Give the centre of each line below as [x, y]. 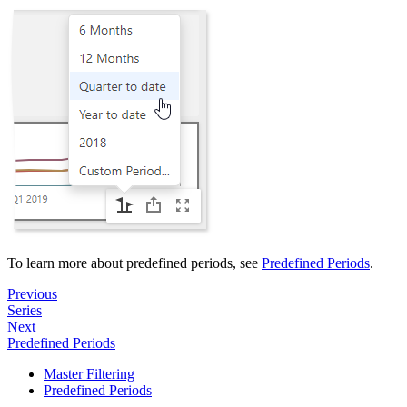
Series [25, 311]
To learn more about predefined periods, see [134, 263]
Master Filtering [89, 374]
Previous [32, 294]
